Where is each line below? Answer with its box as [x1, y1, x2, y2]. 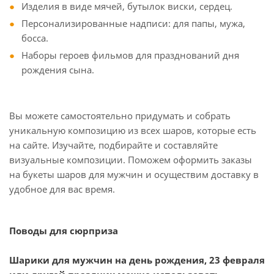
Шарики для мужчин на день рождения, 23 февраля [9, 254, 265, 266]
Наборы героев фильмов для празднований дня [21, 49, 239, 61]
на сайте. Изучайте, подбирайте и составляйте [9, 139, 218, 151]
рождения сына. [21, 64, 94, 76]
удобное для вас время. [9, 183, 115, 195]
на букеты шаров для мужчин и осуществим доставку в [9, 168, 259, 180]
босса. [21, 32, 48, 44]
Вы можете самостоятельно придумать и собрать [9, 109, 231, 122]
